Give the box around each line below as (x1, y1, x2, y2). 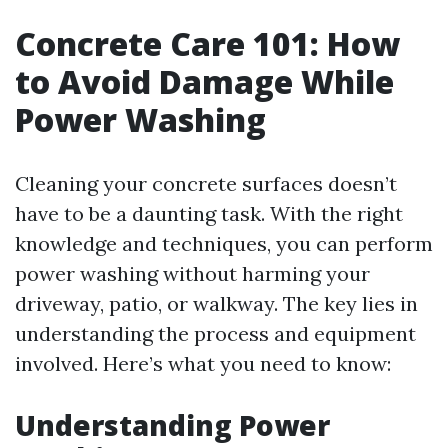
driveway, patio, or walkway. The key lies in (15, 291, 418, 316)
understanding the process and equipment (15, 321, 416, 346)
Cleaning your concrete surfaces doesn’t (15, 171, 397, 196)
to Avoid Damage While (15, 60, 394, 103)
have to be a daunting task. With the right (15, 201, 403, 226)
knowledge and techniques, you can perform (15, 231, 433, 256)
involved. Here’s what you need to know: (15, 351, 391, 376)
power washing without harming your (15, 261, 370, 286)
